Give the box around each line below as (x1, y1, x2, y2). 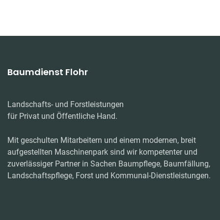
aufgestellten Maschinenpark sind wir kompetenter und (7, 147, 197, 157)
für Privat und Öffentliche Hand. (7, 111, 117, 121)
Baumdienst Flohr (7, 66, 88, 78)
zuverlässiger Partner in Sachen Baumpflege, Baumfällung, (7, 159, 210, 168)
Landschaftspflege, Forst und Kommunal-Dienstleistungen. (7, 171, 211, 180)
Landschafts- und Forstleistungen (7, 100, 124, 109)
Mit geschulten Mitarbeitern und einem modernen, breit (7, 136, 196, 145)
